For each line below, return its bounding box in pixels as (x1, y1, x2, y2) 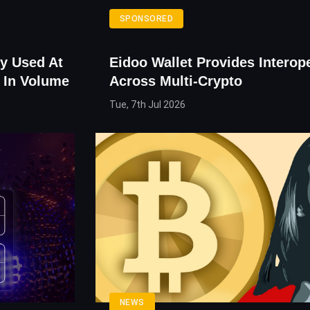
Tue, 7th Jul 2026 (109, 99, 185, 111)
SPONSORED (119, 14, 174, 24)
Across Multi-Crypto (109, 73, 242, 89)
